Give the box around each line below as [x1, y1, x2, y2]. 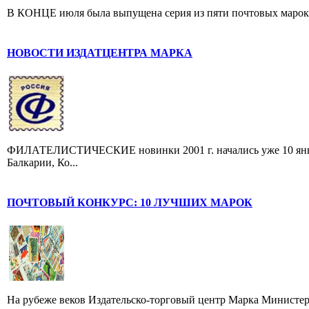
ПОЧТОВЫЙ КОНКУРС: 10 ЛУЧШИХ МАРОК [7, 197, 252, 209]
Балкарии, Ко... [7, 157, 78, 169]
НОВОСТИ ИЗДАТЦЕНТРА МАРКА [7, 47, 192, 59]
